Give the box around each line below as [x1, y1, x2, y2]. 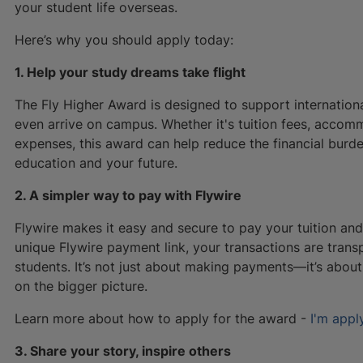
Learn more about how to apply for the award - [15, 310, 310, 327]
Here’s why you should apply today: [15, 31, 233, 48]
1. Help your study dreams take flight [15, 63, 246, 80]
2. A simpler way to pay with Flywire [15, 186, 241, 203]
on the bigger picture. [15, 277, 147, 294]
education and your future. [15, 154, 177, 171]
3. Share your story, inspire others [15, 342, 231, 359]
